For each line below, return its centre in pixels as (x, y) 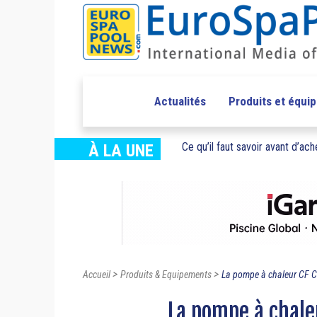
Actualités (180, 102)
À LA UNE (121, 151)
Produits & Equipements (166, 275)
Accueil (97, 275)
